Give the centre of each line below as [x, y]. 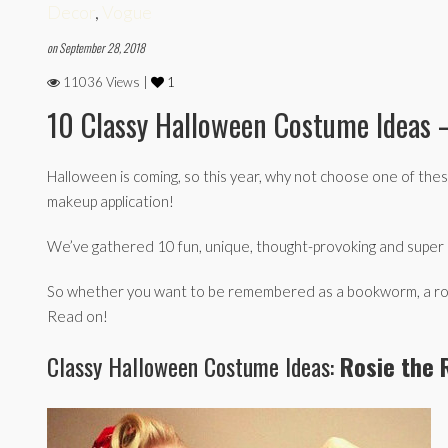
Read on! [77, 315]
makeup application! [110, 200]
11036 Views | [105, 81]
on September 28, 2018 [96, 47]
